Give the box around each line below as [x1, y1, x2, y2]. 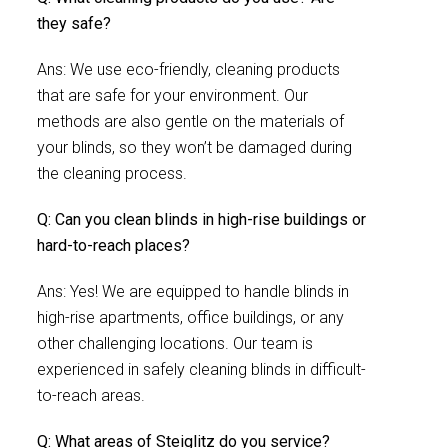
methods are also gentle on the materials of [37, 112, 344, 131]
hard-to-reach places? [37, 236, 190, 255]
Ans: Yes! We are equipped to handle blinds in [37, 282, 349, 301]
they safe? [37, 14, 111, 33]
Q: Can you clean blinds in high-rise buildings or [37, 210, 366, 229]
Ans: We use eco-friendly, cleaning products [37, 60, 340, 79]
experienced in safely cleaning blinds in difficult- [37, 360, 366, 379]
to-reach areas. [37, 386, 145, 405]
